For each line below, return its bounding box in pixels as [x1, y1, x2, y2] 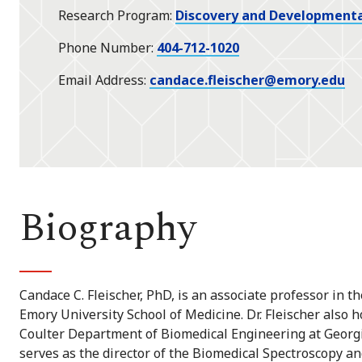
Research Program [58, 6, 170, 25]
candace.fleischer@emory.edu [149, 71, 345, 90]
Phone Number [58, 39, 151, 57]
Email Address [58, 71, 144, 90]
